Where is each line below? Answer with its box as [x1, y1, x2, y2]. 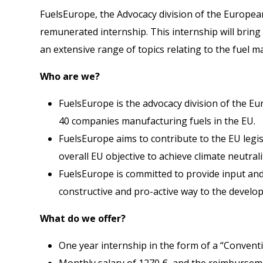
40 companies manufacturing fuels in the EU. [59, 114, 255, 127]
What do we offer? [40, 211, 126, 225]
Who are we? [40, 69, 100, 83]
